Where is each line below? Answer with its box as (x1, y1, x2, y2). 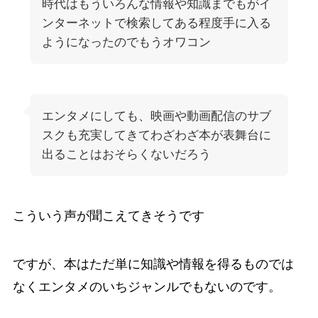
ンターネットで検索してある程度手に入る (41, 16, 271, 30)
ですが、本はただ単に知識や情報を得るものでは (12, 257, 294, 272)
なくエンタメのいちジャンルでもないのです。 (12, 280, 281, 295)
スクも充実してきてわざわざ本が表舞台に (41, 128, 271, 143)
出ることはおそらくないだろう (41, 148, 211, 162)
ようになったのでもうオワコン (41, 35, 211, 49)
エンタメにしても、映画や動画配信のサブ (41, 109, 271, 124)
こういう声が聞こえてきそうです (12, 209, 204, 224)
